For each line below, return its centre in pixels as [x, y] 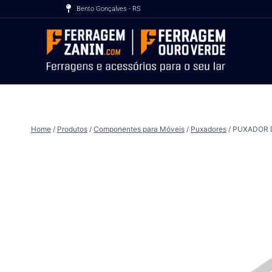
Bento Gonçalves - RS [109, 8]
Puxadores [209, 129]
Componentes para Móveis [139, 129]
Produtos [72, 129]
